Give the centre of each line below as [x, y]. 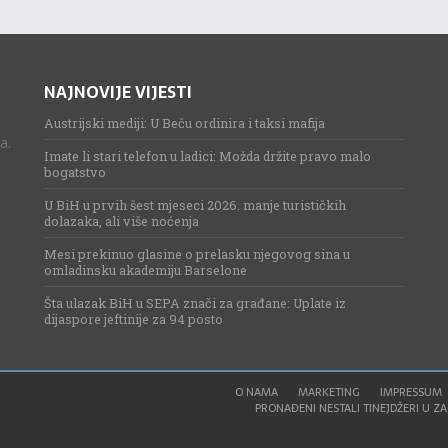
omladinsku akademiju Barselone [146, 270]
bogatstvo [75, 172]
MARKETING [329, 392]
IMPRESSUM [411, 392]
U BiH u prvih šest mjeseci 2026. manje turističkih [195, 205]
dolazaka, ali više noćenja [122, 221]
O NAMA [257, 392]
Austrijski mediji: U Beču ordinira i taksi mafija [185, 123]
